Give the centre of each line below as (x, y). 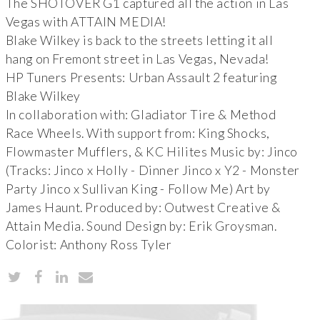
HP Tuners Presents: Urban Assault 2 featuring (141, 78)
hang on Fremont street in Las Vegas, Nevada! (137, 59)
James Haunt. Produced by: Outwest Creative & (143, 208)
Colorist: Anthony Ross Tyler (89, 245)
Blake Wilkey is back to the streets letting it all (139, 41)
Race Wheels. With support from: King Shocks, (138, 134)
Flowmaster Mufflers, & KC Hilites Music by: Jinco (152, 152)
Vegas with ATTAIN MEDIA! (86, 22)
